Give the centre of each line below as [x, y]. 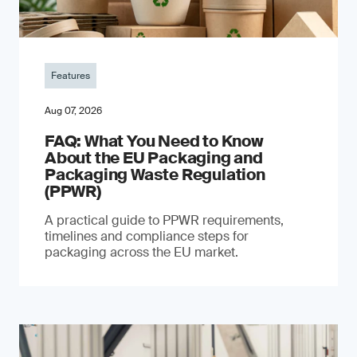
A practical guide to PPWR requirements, [164, 220]
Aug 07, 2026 [73, 111]
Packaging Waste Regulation [155, 175]
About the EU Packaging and [154, 158]
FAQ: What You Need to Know [154, 141]
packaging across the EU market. [141, 252]
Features [71, 76]
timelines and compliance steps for [147, 236]
